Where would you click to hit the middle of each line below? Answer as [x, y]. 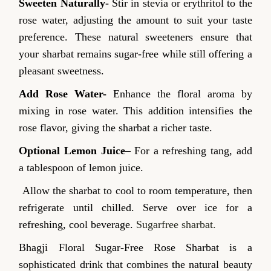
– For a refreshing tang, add [188, 151]
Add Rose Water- [63, 94]
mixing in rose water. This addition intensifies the [135, 111]
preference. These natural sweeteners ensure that [135, 37]
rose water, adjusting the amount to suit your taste [135, 20]
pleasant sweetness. [62, 71]
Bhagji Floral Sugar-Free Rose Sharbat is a [135, 248]
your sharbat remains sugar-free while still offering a [135, 54]
